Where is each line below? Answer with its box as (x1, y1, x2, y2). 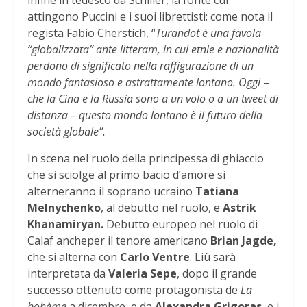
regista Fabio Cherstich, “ (27, 25, 156, 41)
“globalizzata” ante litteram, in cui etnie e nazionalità (27, 42, 279, 58)
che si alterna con (27, 249, 117, 265)
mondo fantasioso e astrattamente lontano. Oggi (27, 75, 260, 90)
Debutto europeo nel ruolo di (106, 217, 258, 232)
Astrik (223, 200, 256, 216)
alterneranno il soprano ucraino (27, 184, 195, 199)
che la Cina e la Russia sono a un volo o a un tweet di (27, 91, 278, 107)
